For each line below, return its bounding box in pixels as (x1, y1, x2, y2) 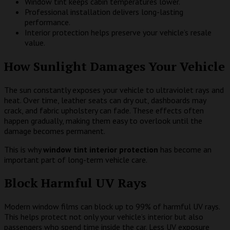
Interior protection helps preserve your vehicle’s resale (25, 27, 212, 37)
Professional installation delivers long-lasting (25, 6, 183, 17)
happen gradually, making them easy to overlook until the (4, 115, 202, 126)
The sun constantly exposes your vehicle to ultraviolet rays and (4, 84, 224, 95)
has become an (158, 144, 212, 155)
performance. (25, 16, 70, 27)
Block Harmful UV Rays (4, 175, 146, 191)
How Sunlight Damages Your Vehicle (4, 57, 225, 74)
